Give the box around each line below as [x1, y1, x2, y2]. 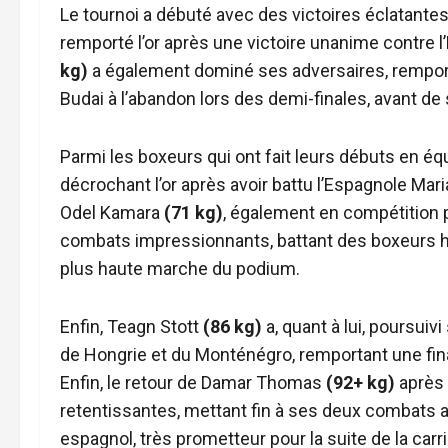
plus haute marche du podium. [60, 258, 300, 279]
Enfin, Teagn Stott [60, 316, 203, 337]
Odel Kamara [60, 202, 164, 223]
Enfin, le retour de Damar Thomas [60, 372, 326, 393]
